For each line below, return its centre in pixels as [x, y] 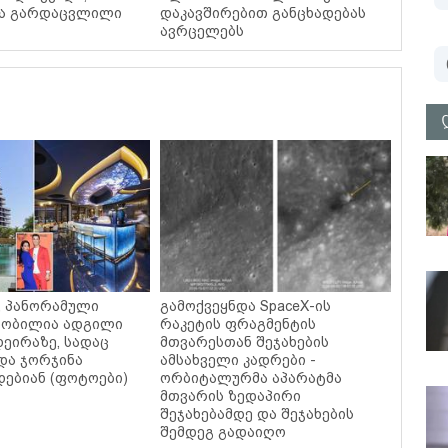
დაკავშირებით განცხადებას [262, 13]
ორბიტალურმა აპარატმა [250, 378]
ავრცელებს [201, 31]
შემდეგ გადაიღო [222, 432]
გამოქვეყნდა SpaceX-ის [245, 306]
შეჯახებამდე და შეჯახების [256, 414]
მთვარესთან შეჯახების [244, 342]
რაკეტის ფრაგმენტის [237, 324]
